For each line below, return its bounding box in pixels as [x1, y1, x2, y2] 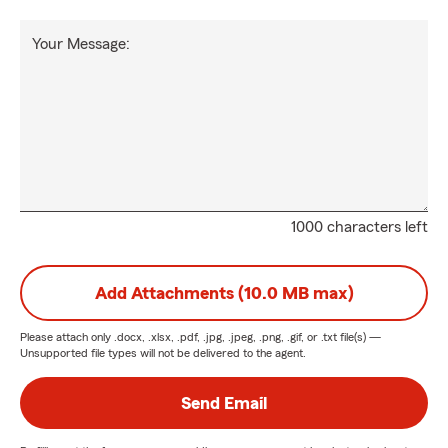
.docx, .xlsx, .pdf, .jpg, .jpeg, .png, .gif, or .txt [114, 331, 337, 343]
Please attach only [20, 331, 114, 343]
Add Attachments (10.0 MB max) [94, 284, 354, 302]
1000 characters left [291, 219, 428, 235]
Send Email [181, 394, 267, 412]
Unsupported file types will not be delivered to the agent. [20, 347, 306, 359]
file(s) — [337, 331, 381, 343]
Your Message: [32, 36, 130, 52]
